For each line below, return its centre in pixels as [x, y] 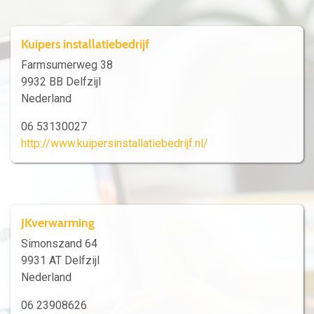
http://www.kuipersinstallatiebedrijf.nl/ [115, 144]
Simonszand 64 [59, 244]
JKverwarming [58, 223]
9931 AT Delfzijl [60, 261]
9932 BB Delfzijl [61, 82]
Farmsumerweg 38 [67, 65]
